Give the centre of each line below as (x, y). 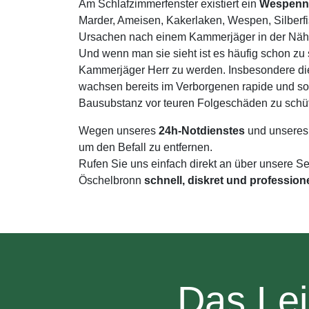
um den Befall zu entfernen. (146, 147)
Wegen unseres (119, 131)
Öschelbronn (111, 180)
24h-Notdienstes (202, 131)
